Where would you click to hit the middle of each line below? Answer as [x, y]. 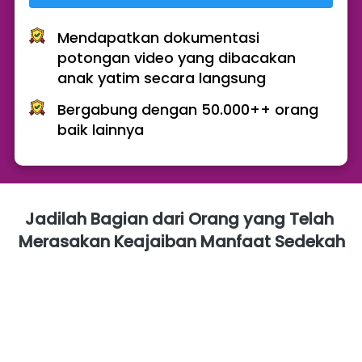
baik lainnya [101, 130]
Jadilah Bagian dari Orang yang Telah [179, 219]
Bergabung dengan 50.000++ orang [188, 110]
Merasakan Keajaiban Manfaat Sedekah [181, 242]
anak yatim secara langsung [164, 78]
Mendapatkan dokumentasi [158, 38]
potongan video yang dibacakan [177, 58]
